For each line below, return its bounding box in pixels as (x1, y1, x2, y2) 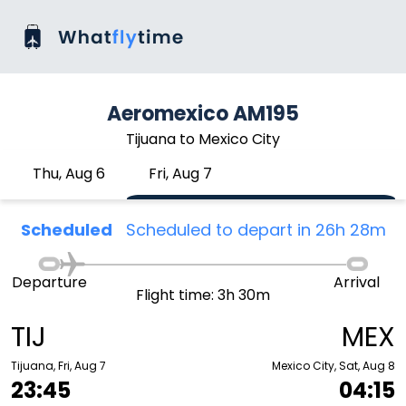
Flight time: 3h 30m (135, 285, 270, 305)
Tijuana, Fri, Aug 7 (11, 358, 106, 373)
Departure (11, 272, 87, 293)
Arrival (333, 272, 381, 293)
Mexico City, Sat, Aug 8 (272, 358, 395, 373)
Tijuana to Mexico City (126, 129, 280, 150)
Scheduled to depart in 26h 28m (125, 218, 386, 241)
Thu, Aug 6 (33, 163, 105, 184)
